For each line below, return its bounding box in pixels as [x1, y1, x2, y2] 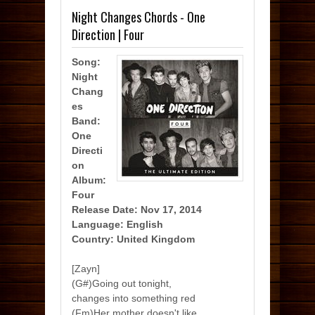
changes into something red [72, 292, 195, 304]
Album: [72, 174, 106, 186]
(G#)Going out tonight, [72, 278, 172, 289]
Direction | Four [72, 25, 144, 44]
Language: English [72, 219, 163, 230]
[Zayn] [72, 263, 100, 274]
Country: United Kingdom [72, 233, 195, 245]
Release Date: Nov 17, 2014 [72, 204, 202, 215]
